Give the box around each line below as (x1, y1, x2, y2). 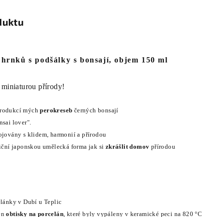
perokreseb (40, 107, 74, 114)
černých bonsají (74, 107, 119, 114)
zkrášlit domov (105, 143, 150, 151)
